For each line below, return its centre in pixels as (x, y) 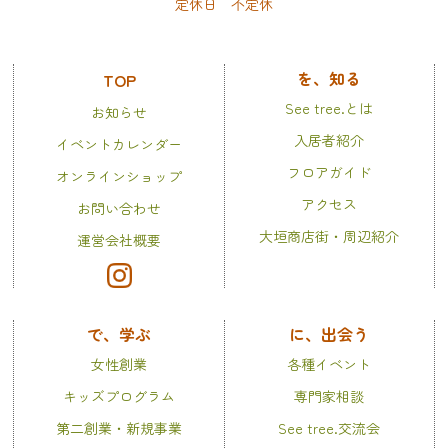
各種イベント (329, 363)
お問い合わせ (119, 207)
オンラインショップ (119, 175)
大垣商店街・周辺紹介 (329, 235)
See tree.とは (329, 107)
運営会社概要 (119, 239)
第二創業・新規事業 (119, 427)
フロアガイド (329, 171)
